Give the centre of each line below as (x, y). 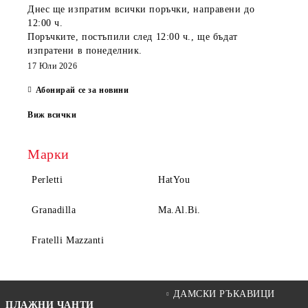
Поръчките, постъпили (80, 36)
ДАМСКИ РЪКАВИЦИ (224, 294)
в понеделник (108, 50)
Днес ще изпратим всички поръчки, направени (136, 9)
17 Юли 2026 (53, 66)
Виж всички (52, 114)
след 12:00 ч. (162, 36)
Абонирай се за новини (82, 90)
